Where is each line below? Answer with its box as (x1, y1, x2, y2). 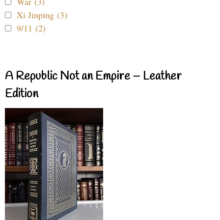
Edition (5, 86, 38, 103)
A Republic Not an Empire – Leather (5, 69, 182, 85)
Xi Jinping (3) (17, 9, 67, 21)
